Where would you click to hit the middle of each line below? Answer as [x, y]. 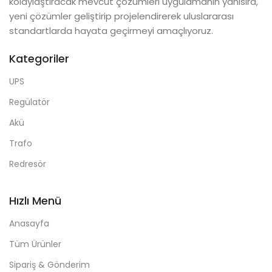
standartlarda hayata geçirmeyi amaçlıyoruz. [111, 30]
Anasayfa [29, 223]
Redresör [28, 164]
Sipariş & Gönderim [49, 264]
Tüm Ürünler [35, 244]
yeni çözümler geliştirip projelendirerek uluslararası [121, 16]
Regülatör [29, 102]
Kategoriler [39, 58]
